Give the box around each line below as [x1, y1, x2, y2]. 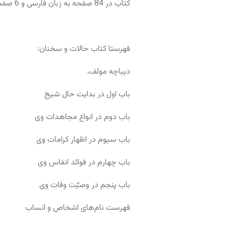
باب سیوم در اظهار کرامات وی [36, 134, 131, 147]
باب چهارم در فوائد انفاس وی [38, 156, 131, 169]
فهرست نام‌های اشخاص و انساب [25, 202, 131, 215]
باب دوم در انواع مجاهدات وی [35, 111, 131, 124]
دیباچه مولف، [87, 66, 131, 79]
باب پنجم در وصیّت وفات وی [39, 179, 131, 192]
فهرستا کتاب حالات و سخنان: [37, 43, 131, 56]
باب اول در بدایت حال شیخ [44, 88, 131, 101]
